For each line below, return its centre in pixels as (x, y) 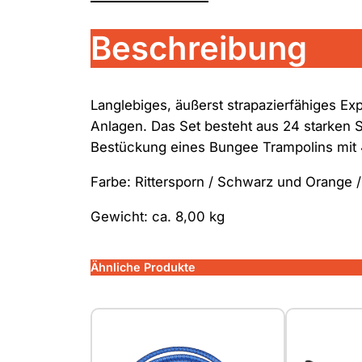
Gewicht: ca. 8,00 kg (158, 216)
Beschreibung (199, 48)
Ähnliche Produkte (143, 267)
